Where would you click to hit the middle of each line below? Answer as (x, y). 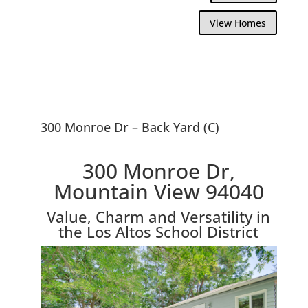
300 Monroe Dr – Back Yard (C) (130, 127)
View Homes (238, 23)
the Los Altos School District (159, 231)
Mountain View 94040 (158, 191)
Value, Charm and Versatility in (159, 216)
